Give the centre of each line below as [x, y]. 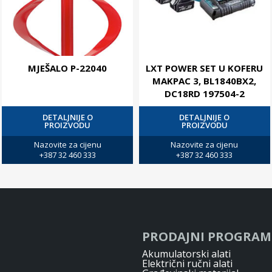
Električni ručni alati [187, 263]
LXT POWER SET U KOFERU [205, 68]
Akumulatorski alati [186, 253]
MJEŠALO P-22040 [68, 68]
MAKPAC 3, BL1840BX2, [205, 80]
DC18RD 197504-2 [204, 93]
